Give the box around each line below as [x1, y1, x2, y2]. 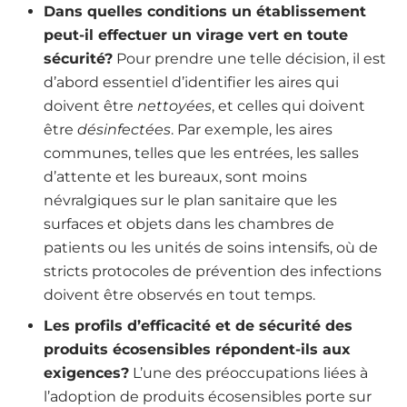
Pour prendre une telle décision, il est [113, 50, 386, 68]
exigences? [44, 364, 129, 382]
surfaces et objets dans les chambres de [44, 215, 334, 233]
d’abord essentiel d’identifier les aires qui [44, 74, 339, 92]
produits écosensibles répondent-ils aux [44, 341, 351, 359]
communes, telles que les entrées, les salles [44, 144, 359, 163]
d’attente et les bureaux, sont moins [44, 168, 307, 186]
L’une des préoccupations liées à [129, 364, 368, 382]
